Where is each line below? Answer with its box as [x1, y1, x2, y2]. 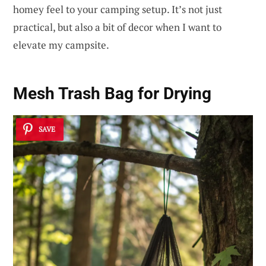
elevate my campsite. [13, 37, 109, 52]
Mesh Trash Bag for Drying [13, 84, 211, 104]
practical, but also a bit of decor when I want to [13, 20, 221, 34]
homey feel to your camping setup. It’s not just [13, 2, 222, 16]
